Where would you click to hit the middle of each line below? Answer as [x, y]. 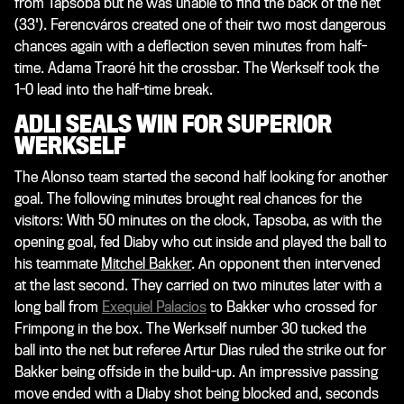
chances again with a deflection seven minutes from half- [191, 46]
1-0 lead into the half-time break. [114, 89]
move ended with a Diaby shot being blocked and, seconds [197, 393]
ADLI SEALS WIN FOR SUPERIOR [173, 124]
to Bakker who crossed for [292, 307]
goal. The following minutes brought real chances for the [188, 198]
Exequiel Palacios [154, 307]
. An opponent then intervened [286, 263]
